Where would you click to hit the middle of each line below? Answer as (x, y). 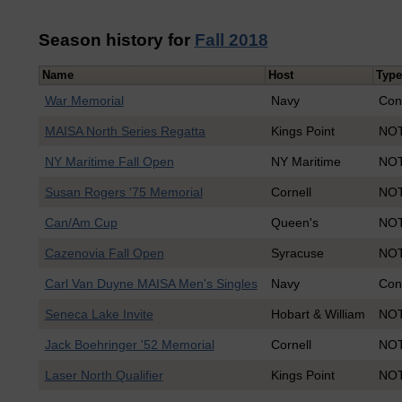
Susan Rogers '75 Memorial (123, 192)
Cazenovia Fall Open (104, 253)
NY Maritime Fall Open (109, 162)
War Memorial (84, 101)
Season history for (116, 39)
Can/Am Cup (81, 223)
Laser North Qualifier (104, 376)
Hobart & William (318, 315)
